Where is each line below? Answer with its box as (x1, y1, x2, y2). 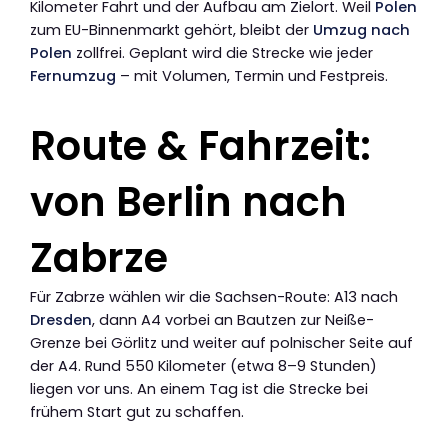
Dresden (30, 309, 92, 330)
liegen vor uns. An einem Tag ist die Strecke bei (30, 378, 368, 399)
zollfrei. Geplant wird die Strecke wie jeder (72, 42, 373, 63)
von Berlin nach (30, 173, 347, 230)
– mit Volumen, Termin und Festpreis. (116, 65, 388, 86)
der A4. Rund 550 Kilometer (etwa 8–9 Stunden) (30, 355, 377, 376)
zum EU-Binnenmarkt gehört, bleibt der (30, 19, 313, 40)
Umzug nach (313, 19, 410, 40)
